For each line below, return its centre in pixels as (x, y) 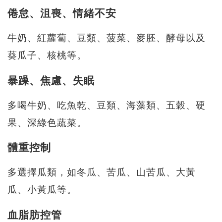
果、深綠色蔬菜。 (47, 123)
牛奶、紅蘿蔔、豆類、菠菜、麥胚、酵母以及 (107, 39)
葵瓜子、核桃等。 (47, 56)
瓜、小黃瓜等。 (42, 190)
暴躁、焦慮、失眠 (51, 81)
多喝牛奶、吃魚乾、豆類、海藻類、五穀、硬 (107, 106)
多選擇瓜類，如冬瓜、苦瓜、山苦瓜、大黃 (102, 173)
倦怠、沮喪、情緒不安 (62, 14)
